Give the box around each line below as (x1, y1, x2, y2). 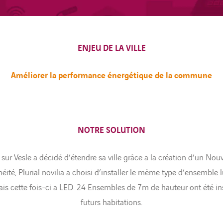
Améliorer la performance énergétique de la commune (11, 70, 212, 81)
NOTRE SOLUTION (78, 125, 145, 136)
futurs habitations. (81, 197, 142, 208)
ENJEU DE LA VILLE (77, 43, 146, 54)
